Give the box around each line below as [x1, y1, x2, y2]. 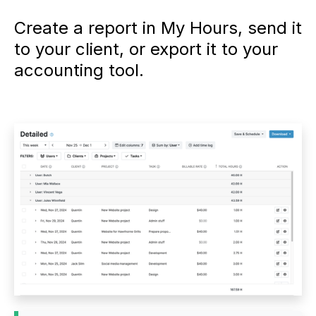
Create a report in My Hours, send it [14, 17, 302, 38]
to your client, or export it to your [14, 38, 278, 59]
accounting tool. [14, 59, 144, 80]
